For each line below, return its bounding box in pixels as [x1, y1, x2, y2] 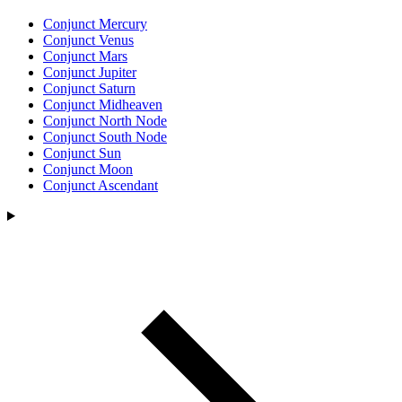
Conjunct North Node [43, 113, 167, 128]
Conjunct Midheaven [43, 97, 162, 112]
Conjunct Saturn [43, 81, 135, 96]
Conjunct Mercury [43, 16, 147, 31]
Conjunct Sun [43, 145, 121, 161]
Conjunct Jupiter [43, 65, 136, 80]
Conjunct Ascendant [43, 178, 158, 193]
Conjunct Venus [43, 32, 134, 48]
